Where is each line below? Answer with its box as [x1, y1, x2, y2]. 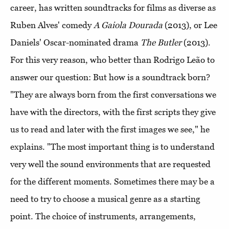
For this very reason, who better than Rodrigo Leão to [10, 55, 215, 65]
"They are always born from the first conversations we [10, 89, 216, 100]
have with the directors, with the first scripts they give [10, 107, 216, 118]
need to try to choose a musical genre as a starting [10, 194, 200, 204]
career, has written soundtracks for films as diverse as [10, 3, 216, 13]
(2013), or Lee [163, 20, 217, 31]
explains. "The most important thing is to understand [10, 142, 215, 152]
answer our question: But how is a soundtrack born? [10, 72, 210, 83]
